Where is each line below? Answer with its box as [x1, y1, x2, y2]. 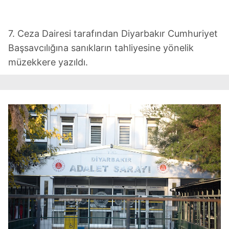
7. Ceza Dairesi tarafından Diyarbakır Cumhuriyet [8, 28, 218, 39]
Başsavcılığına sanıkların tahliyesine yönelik [8, 42, 194, 54]
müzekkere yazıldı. [8, 57, 88, 68]
